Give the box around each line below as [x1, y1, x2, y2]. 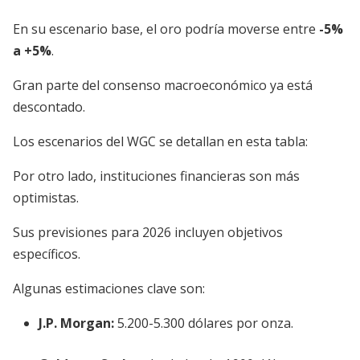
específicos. [13, 245, 80, 263]
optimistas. [13, 189, 79, 207]
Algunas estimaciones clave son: [13, 280, 205, 297]
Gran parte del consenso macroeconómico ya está [13, 76, 313, 94]
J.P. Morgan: [39, 314, 114, 332]
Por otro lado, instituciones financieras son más [13, 167, 300, 185]
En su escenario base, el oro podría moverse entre [13, 20, 319, 38]
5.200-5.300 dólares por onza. [114, 314, 293, 332]
